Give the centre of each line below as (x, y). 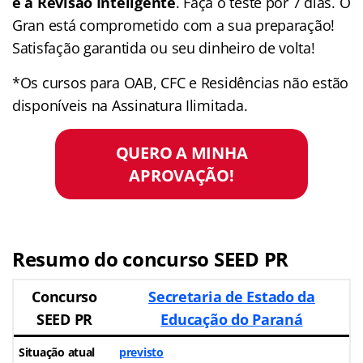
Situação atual (57, 352)
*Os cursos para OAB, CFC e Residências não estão (181, 82)
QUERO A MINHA (181, 153)
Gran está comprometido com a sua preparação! (174, 25)
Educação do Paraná (232, 319)
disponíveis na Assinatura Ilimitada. (130, 105)
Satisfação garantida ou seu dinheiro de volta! (164, 47)
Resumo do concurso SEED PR (150, 258)
